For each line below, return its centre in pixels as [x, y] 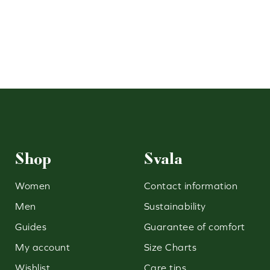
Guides [31, 226]
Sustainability [175, 206]
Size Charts [170, 247]
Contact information [191, 185]
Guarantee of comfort [194, 226]
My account [43, 247]
